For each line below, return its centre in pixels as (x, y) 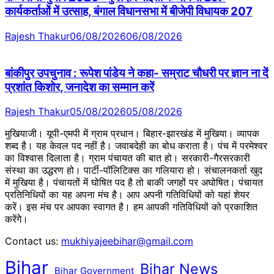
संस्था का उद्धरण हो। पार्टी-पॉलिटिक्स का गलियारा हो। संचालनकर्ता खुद (134, 170)
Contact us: (33, 241)
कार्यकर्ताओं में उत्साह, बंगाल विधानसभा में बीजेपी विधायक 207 (129, 12)
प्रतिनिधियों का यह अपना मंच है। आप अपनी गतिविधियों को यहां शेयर (127, 195)
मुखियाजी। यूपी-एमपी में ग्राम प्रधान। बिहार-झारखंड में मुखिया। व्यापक (132, 134)
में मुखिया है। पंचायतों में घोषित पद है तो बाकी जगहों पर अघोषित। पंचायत (134, 183)
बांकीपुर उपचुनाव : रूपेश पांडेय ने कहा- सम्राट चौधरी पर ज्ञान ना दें (137, 73)
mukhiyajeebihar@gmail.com (127, 241)
